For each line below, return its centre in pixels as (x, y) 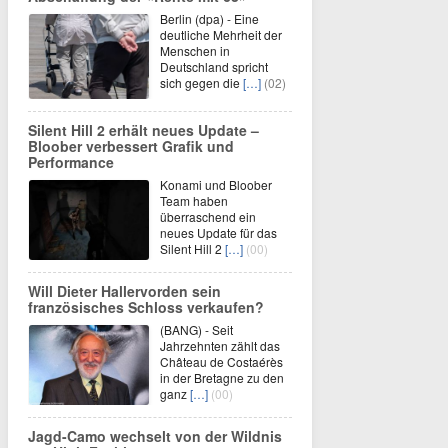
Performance (71, 162)
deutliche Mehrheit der (221, 34)
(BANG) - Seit (196, 329)
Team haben (194, 200)
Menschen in (195, 50)
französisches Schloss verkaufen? (146, 307)
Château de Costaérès (221, 361)
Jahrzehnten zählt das (220, 345)
